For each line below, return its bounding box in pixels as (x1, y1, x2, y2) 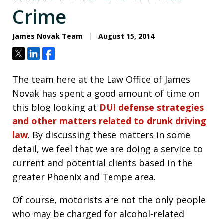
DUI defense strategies (99, 101, 204, 113)
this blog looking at (12, 101, 99, 113)
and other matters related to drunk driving (12, 114, 206, 127)
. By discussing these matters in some (28, 128, 190, 141)
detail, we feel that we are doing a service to (12, 142, 203, 155)
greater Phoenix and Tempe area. (12, 170, 156, 183)
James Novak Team (12, 31, 83, 41)
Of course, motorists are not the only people (12, 193, 206, 206)
